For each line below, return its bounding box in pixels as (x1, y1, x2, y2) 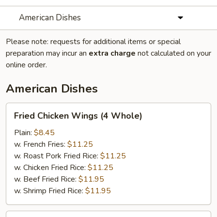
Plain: (14, 127, 34, 138)
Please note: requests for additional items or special (6, 36, 181, 47)
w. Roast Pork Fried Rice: (14, 151, 100, 161)
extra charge (89, 48, 136, 59)
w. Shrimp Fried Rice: (14, 186, 85, 196)
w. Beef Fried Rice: (14, 174, 78, 185)
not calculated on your (136, 48, 211, 59)
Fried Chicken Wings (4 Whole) (14, 110, 142, 122)
